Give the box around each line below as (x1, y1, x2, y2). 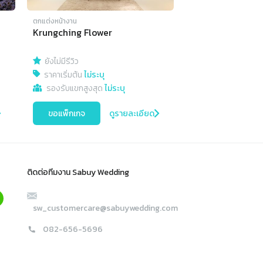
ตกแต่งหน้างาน (33, 16, 77, 27)
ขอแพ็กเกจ (48, 107, 85, 120)
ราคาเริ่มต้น (44, 69, 84, 82)
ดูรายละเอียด (109, 107, 154, 120)
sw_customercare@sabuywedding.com (33, 202, 178, 215)
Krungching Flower (33, 25, 112, 40)
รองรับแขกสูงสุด (46, 82, 104, 95)
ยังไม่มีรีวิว (45, 55, 79, 68)
